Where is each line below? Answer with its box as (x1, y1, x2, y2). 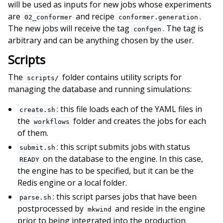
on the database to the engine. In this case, (41, 153, 204, 164)
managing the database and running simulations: (8, 84, 192, 95)
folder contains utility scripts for (60, 72, 182, 83)
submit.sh (19, 144, 55, 151)
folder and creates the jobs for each (71, 115, 207, 126)
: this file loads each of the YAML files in (57, 104, 203, 114)
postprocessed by (17, 203, 86, 214)
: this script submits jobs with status (57, 141, 191, 152)
